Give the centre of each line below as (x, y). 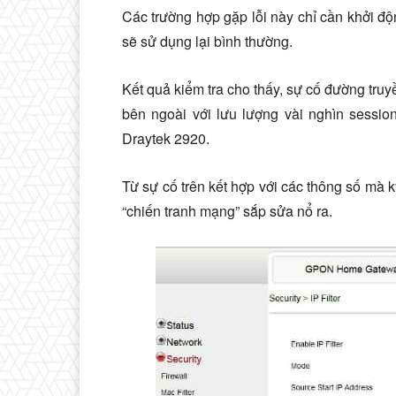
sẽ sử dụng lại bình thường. (207, 41)
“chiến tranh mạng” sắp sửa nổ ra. (227, 210)
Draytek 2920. (166, 138)
